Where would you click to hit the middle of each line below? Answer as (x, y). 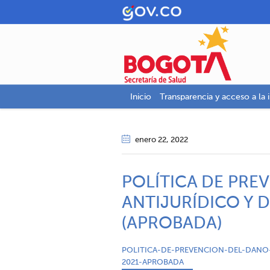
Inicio (140, 97)
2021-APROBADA (153, 262)
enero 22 (151, 140)
